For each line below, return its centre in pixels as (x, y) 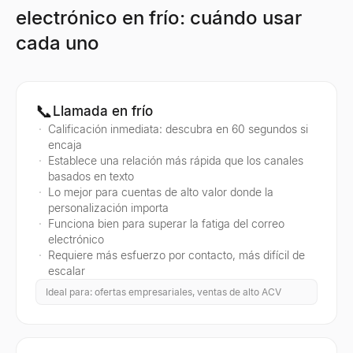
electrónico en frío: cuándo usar (159, 18)
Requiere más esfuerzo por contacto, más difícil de (176, 255)
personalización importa (108, 208)
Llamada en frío (103, 111)
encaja (65, 145)
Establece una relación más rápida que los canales (176, 160)
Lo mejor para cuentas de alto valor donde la (161, 192)
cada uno (58, 43)
